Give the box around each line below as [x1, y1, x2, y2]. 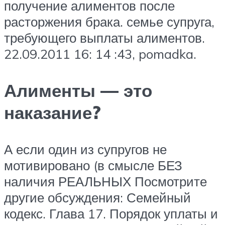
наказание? [4, 101, 101, 124]
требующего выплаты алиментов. [4, 30, 205, 46]
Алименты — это [4, 79, 152, 102]
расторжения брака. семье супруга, [4, 14, 214, 30]
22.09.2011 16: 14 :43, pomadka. [4, 46, 196, 62]
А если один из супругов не [4, 141, 167, 158]
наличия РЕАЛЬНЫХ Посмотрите [4, 173, 207, 190]
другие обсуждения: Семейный [4, 189, 191, 206]
